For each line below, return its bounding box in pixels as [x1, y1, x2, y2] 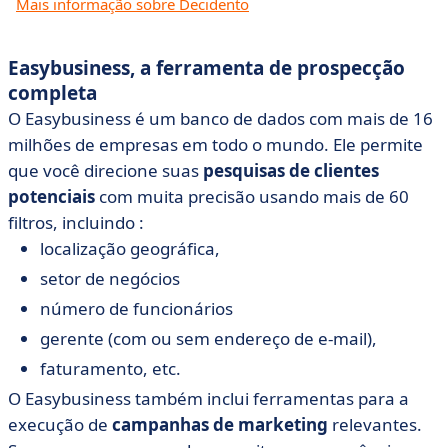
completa [8, 80, 97, 106]
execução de [8, 413, 112, 436]
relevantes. [328, 413, 422, 436]
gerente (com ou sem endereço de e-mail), [40, 327, 377, 350]
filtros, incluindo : [8, 211, 144, 234]
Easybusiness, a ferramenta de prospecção [8, 55, 405, 81]
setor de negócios [40, 267, 180, 290]
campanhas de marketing [112, 413, 328, 436]
